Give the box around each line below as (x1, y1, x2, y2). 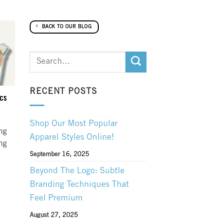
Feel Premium (30, 194, 83, 203)
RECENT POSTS (30, 88, 97, 96)
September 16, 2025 (30, 151, 89, 158)
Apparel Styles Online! (30, 133, 114, 142)
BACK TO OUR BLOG (41, 24, 92, 30)
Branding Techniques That (30, 181, 129, 189)
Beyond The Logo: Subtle (30, 167, 125, 176)
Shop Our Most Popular (30, 120, 118, 128)
